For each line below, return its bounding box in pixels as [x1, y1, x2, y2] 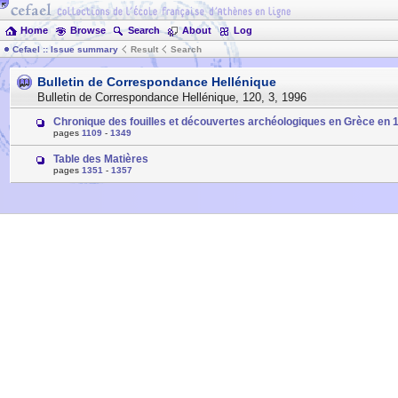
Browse [70, 25, 106, 36]
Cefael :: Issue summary [12, 44, 118, 54]
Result [131, 44, 158, 54]
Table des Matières [53, 152, 148, 165]
